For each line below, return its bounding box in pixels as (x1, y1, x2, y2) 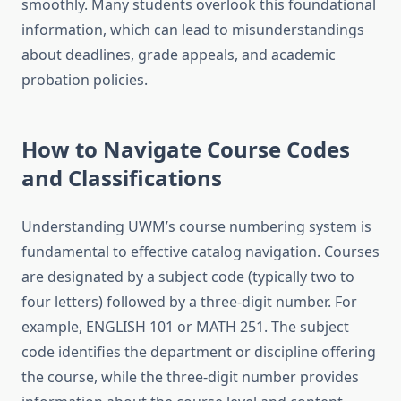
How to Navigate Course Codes (21, 134, 350, 165)
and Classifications (21, 163, 222, 193)
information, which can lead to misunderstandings (21, 20, 364, 40)
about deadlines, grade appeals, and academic (21, 45, 336, 65)
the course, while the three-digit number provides (21, 367, 359, 388)
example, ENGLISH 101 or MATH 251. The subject (21, 317, 349, 337)
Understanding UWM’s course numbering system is (21, 217, 371, 237)
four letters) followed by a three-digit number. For (21, 292, 357, 312)
